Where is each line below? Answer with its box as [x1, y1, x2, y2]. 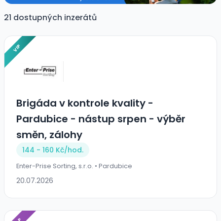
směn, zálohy [16, 128, 82, 142]
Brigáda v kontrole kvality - [16, 96, 153, 110]
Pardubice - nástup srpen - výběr [16, 112, 185, 126]
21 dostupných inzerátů [4, 12, 97, 24]
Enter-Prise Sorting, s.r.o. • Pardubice [16, 162, 132, 171]
